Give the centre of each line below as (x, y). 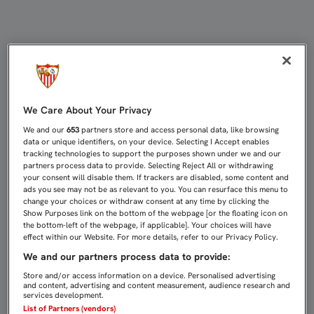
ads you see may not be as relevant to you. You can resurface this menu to (156, 190)
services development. (64, 295)
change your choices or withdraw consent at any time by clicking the (146, 202)
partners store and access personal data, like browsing (179, 130)
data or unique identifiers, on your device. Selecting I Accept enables (146, 142)
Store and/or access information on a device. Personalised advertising (150, 276)
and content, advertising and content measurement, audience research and (157, 286)
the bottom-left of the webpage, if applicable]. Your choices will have (148, 225)
